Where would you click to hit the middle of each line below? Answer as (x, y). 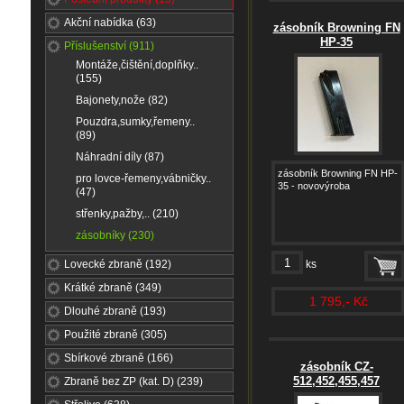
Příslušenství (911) (109, 46)
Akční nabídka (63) (110, 23)
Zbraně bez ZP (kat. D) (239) (133, 381)
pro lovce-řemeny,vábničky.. (143, 179)
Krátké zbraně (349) (113, 288)
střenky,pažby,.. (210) (127, 214)
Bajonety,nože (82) (122, 100)
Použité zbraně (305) (115, 335)
